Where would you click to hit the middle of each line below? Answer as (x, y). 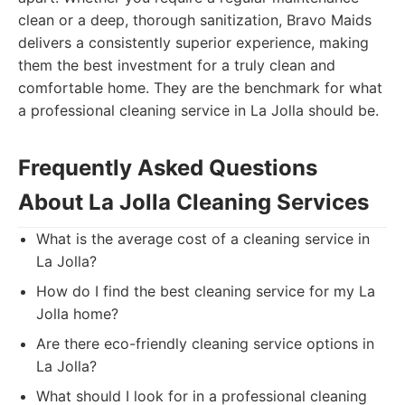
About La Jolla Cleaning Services (193, 202)
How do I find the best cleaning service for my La (206, 291)
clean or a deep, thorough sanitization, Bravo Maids (195, 20)
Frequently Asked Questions (168, 168)
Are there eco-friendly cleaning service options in (205, 344)
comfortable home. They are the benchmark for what (200, 88)
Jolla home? (77, 314)
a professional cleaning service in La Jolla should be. (198, 110)
